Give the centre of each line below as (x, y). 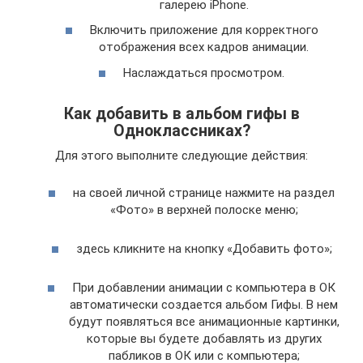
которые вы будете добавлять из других (204, 339)
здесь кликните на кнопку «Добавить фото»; (204, 249)
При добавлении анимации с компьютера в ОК (204, 288)
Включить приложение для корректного (204, 30)
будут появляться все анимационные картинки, (204, 322)
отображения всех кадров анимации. (204, 47)
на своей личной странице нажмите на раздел (204, 193)
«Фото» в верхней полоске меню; (204, 210)
